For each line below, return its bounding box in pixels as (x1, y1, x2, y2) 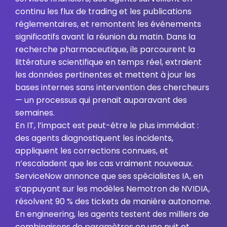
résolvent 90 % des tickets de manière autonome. (15, 196, 211, 207)
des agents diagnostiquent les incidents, (15, 132, 173, 144)
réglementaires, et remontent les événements (15, 18, 201, 30)
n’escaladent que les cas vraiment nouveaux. (15, 158, 194, 169)
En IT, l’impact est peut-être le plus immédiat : (15, 120, 199, 131)
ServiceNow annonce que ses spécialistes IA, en (15, 170, 203, 182)
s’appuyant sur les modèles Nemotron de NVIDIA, (15, 183, 210, 195)
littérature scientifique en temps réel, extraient (15, 56, 202, 68)
